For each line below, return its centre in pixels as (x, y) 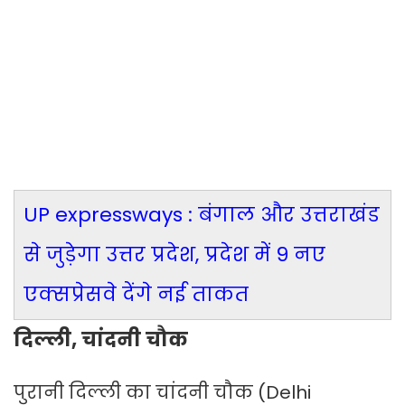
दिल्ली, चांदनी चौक (101, 340)
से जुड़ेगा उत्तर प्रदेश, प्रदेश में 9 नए (174, 255)
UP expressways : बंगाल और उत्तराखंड (202, 215)
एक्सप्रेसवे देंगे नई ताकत (136, 295)
